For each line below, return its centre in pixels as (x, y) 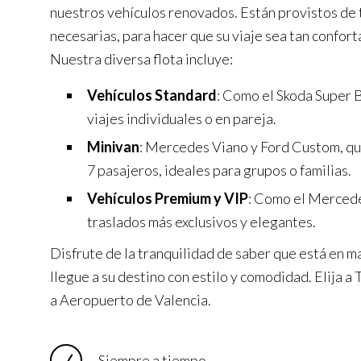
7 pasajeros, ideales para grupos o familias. (219, 170)
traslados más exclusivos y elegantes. (201, 222)
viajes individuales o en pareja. (182, 119)
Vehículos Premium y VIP (168, 199)
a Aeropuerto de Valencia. (131, 300)
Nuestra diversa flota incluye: (141, 59)
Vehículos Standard (152, 95)
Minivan (113, 147)
